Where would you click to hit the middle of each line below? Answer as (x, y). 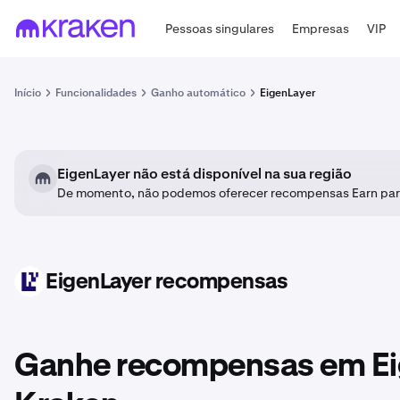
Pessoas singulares (220, 28)
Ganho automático (198, 93)
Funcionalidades (96, 93)
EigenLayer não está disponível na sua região (204, 174)
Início (28, 93)
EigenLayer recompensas (167, 282)
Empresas (321, 28)
